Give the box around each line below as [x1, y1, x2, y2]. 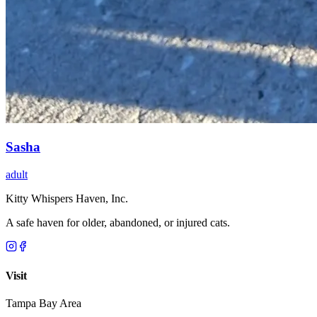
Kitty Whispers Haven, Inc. [6, 192, 128, 204]
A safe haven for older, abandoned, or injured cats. [6, 216, 230, 229]
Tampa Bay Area [6, 297, 81, 310]
